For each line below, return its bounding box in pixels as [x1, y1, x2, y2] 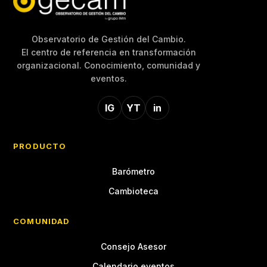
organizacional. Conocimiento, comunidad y [17, 60, 201, 70]
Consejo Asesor [101, 241, 166, 252]
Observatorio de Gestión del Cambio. [31, 34, 186, 44]
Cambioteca [108, 186, 159, 196]
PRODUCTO [13, 141, 66, 151]
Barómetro [112, 166, 155, 176]
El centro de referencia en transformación [21, 47, 196, 57]
